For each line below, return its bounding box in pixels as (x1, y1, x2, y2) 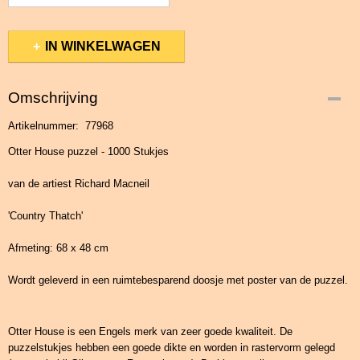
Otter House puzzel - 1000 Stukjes (8, 145, 169, 157)
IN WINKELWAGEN (44, 39, 161, 53)
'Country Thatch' (8, 210, 83, 222)
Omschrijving (8, 89, 98, 106)
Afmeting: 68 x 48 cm (8, 242, 108, 254)
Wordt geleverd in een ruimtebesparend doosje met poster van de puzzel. (8, 274, 348, 286)
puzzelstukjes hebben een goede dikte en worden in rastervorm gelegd (8, 342, 335, 354)
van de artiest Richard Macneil (8, 178, 149, 190)
